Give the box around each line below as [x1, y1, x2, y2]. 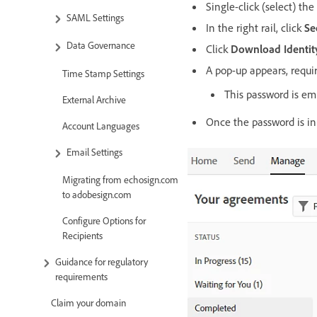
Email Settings [67, 145, 122, 158]
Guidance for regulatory [55, 255, 148, 267]
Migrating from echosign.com [62, 173, 178, 185]
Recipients [62, 229, 103, 241]
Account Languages [62, 119, 139, 132]
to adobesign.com [62, 188, 132, 200]
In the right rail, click [206, 20, 301, 35]
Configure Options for [62, 214, 146, 226]
